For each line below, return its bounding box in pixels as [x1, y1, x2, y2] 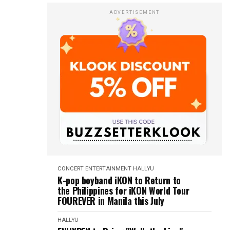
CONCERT [57, 165, 84, 172]
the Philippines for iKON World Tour [57, 184, 189, 197]
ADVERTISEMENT [109, 10, 160, 15]
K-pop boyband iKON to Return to [57, 174, 181, 187]
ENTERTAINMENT [85, 165, 131, 172]
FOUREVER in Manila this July [57, 194, 164, 207]
